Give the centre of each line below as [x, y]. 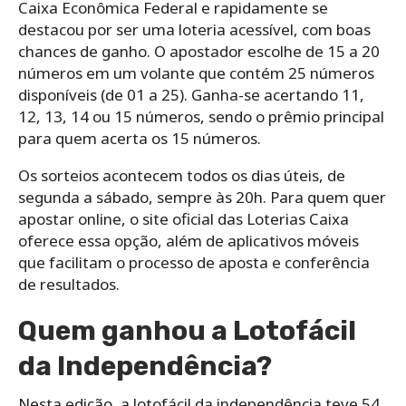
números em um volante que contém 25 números [196, 72]
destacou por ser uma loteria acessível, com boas [194, 29]
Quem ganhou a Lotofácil [187, 330]
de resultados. [69, 284]
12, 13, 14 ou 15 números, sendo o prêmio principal [201, 116]
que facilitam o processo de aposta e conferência [194, 262]
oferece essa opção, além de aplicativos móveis [188, 240]
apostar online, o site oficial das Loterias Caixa [184, 218]
